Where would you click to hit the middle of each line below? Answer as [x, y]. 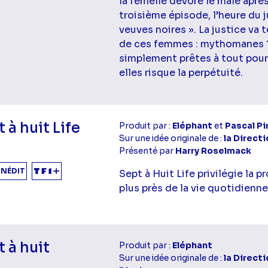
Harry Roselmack [214, 150]
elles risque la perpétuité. [181, 72]
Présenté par [147, 150]
